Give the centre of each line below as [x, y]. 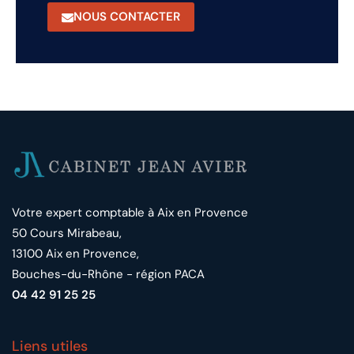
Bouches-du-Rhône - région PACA [108, 274]
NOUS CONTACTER [127, 16]
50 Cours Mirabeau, [67, 233]
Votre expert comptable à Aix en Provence [130, 212]
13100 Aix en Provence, [75, 253]
